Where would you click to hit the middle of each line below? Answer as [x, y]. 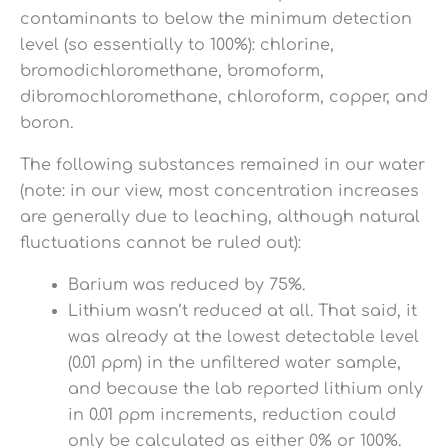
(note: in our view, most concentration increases [219, 191]
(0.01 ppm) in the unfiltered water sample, [234, 363]
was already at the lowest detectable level [243, 337]
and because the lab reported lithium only [245, 389]
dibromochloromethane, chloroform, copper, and [224, 97]
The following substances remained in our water [222, 165]
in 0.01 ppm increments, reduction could [232, 415]
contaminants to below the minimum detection [216, 19]
